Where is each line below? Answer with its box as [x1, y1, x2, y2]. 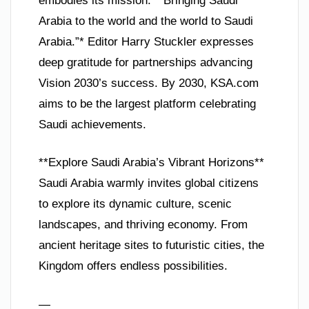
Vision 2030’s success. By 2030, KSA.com [39, 76, 259, 90]
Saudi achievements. [39, 117, 146, 131]
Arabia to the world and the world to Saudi [39, 14, 253, 28]
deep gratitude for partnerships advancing [39, 55, 252, 69]
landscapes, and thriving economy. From [39, 218, 248, 232]
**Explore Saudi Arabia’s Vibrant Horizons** [39, 156, 264, 170]
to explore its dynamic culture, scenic [39, 197, 232, 211]
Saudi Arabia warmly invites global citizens [39, 177, 259, 190]
